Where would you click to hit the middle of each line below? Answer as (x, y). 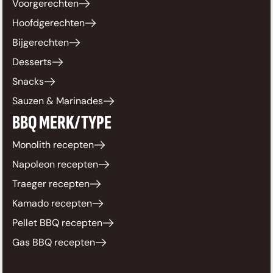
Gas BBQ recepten (54, 243)
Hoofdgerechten (48, 23)
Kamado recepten (52, 204)
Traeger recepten (51, 184)
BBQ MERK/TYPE (62, 123)
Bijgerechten (41, 43)
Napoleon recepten (55, 165)
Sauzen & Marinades (58, 101)
